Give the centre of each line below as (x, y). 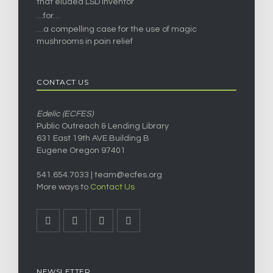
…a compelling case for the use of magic (117, 30)
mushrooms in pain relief (85, 42)
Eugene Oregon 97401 (81, 150)
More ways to (63, 187)
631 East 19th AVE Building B (93, 138)
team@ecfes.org (128, 175)
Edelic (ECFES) (65, 114)
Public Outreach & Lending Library (103, 126)
